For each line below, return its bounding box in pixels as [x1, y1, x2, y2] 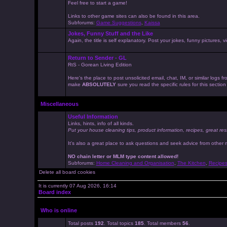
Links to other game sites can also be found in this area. [67, 13, 200, 19]
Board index [38, 189, 71, 195]
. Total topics [103, 220, 135, 226]
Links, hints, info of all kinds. [67, 121, 134, 126]
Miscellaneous [40, 101, 79, 107]
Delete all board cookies [39, 169, 95, 175]
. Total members [143, 220, 182, 226]
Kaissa [144, 20, 160, 25]
